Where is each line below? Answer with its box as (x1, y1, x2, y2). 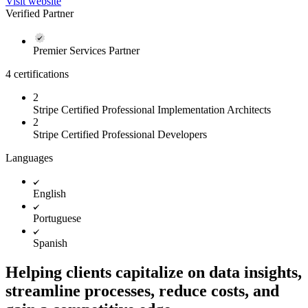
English (33, 187, 66, 199)
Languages (5, 151, 53, 164)
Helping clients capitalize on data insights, (5, 263, 302, 281)
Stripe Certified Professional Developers (33, 128, 207, 140)
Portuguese (33, 212, 81, 224)
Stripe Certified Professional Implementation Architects (33, 103, 271, 115)
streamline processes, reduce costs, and (5, 281, 279, 300)
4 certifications (5, 67, 69, 80)
